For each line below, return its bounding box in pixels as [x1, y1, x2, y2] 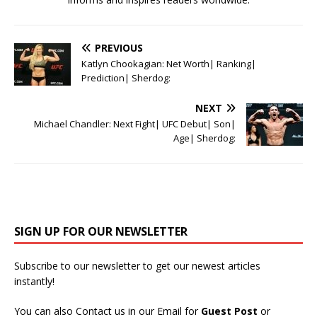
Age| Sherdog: [173, 132, 236, 145]
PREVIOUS [95, 41, 143, 55]
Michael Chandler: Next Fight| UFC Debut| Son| [34, 117, 236, 131]
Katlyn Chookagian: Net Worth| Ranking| [81, 57, 256, 71]
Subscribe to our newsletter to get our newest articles [14, 259, 260, 273]
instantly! [14, 275, 54, 289]
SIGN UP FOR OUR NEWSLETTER [14, 224, 188, 240]
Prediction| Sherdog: [81, 71, 171, 85]
